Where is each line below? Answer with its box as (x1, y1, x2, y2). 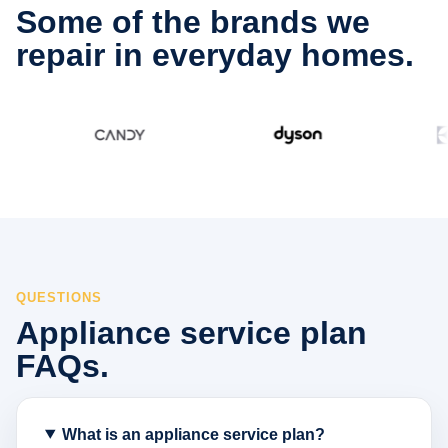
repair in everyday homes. (16, 36, 414, 73)
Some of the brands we (16, 3, 370, 40)
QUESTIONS (16, 289, 103, 305)
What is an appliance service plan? (61, 425, 325, 443)
